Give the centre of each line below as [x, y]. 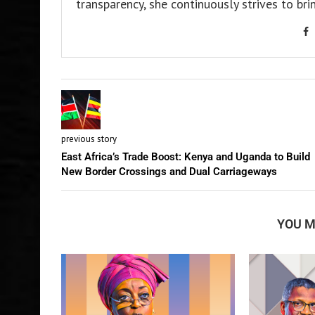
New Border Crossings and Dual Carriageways [169, 171]
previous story [89, 139]
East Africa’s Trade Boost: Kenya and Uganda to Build [186, 156]
